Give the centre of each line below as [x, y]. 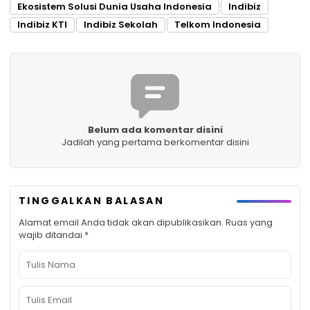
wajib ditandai [52, 235]
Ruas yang [249, 223]
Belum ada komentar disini [155, 130]
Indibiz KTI [42, 25]
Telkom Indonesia [218, 25]
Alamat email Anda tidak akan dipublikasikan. [121, 223]
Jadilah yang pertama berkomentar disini [155, 143]
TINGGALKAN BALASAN [92, 201]
